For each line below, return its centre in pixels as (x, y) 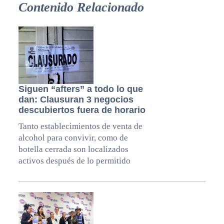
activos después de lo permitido (74, 160)
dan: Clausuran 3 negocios (76, 99)
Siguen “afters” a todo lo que (80, 89)
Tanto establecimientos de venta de (80, 126)
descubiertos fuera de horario (82, 110)
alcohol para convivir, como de (73, 137)
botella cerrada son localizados (73, 149)
